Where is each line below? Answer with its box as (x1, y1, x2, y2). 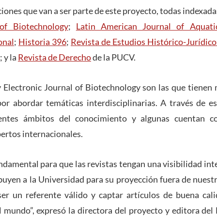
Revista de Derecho (18, 52, 91, 63)
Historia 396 (18, 36, 66, 47)
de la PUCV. (91, 52, 136, 63)
